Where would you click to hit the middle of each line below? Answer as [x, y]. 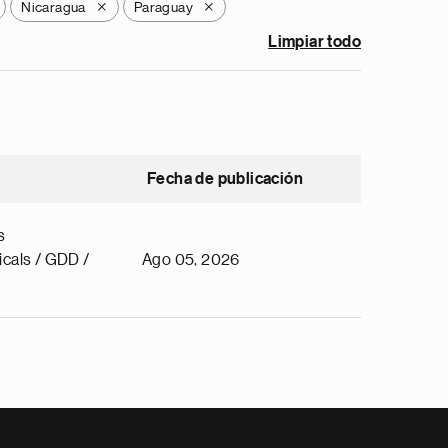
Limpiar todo [314, 42]
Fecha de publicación [225, 179]
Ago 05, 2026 [191, 260]
